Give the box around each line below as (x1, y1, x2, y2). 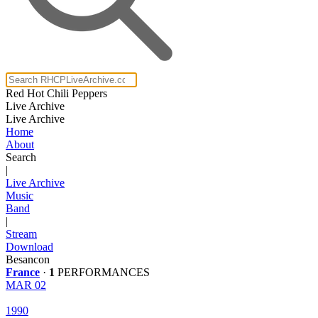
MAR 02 (6, 279, 46, 291)
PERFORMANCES (55, 266, 150, 278)
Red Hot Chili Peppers (6, 87, 107, 99)
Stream (6, 228, 37, 240)
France (6, 266, 40, 278)
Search (6, 151, 36, 163)
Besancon (6, 253, 50, 265)
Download (6, 241, 53, 253)
